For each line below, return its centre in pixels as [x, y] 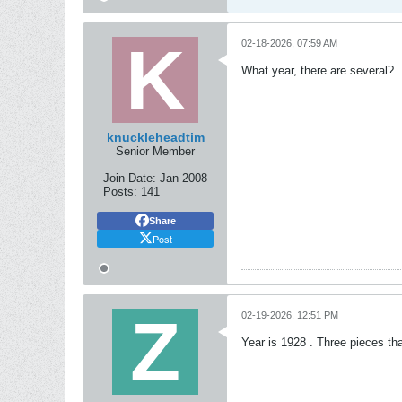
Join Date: [130, 178]
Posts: [120, 192]
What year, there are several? [318, 70]
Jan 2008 [184, 178]
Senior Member [155, 151]
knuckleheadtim [155, 137]
